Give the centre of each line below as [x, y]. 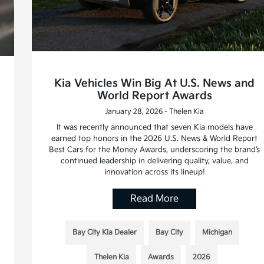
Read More [155, 199]
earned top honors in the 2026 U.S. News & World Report [155, 139]
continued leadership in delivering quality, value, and [154, 161]
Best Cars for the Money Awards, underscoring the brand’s [155, 150]
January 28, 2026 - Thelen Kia [155, 112]
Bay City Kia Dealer [104, 233]
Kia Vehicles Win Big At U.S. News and [155, 84]
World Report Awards [154, 96]
